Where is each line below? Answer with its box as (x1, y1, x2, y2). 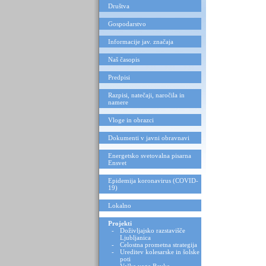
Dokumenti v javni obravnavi (108, 134, 189, 141)
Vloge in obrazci (108, 116, 154, 123)
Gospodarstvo (108, 20, 146, 27)
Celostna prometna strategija (120, 241, 197, 248)
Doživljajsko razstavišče (120, 227, 185, 234)
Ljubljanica (120, 234, 151, 241)
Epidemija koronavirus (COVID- (108, 177, 198, 184)
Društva (108, 2, 129, 9)
